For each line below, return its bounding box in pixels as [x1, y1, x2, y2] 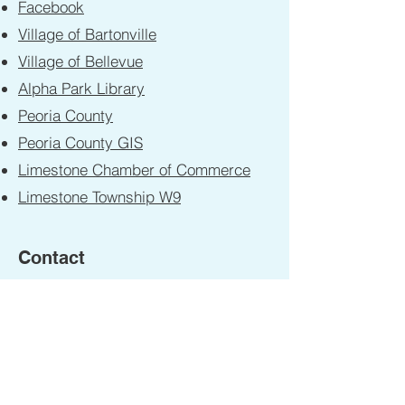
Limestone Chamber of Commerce [18, 160, 250, 179]
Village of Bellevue [18, 52, 143, 71]
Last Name [21, 358, 99, 379]
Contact [18, 247, 85, 268]
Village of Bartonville [18, 24, 156, 43]
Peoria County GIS [18, 133, 143, 152]
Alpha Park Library [18, 79, 145, 98]
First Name [21, 293, 99, 314]
